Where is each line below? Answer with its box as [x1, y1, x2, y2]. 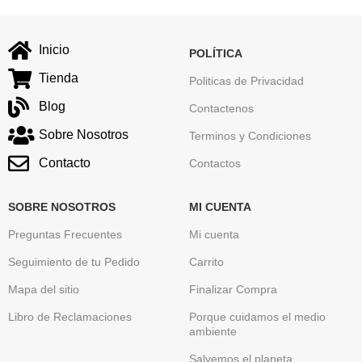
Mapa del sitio [8, 282, 79, 296]
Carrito [188, 255, 224, 268]
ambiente [188, 324, 237, 338]
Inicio [38, 43, 69, 57]
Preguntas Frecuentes [8, 227, 122, 241]
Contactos [188, 156, 241, 170]
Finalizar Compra [188, 282, 277, 296]
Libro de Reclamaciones [8, 309, 132, 323]
